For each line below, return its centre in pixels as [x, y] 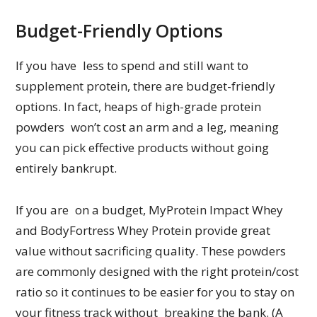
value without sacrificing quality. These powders [151, 251]
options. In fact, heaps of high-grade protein [139, 107]
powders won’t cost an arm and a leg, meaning [148, 127]
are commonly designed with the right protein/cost [157, 272]
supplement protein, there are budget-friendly [146, 86]
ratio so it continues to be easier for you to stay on [155, 292]
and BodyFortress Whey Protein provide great [143, 231]
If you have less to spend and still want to [132, 66]
